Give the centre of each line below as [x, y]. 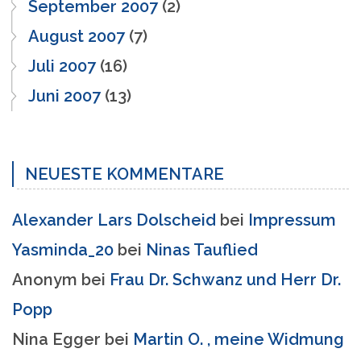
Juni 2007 [64, 95]
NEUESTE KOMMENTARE [124, 174]
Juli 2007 [62, 66]
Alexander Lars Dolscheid [114, 220]
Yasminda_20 [63, 249]
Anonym [45, 279]
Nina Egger [56, 339]
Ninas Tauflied [202, 249]
